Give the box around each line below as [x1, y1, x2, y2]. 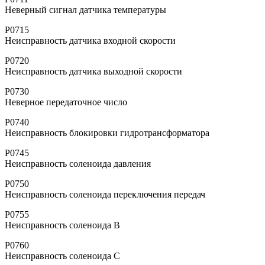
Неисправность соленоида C [5, 250, 120, 261]
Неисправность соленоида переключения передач [5, 189, 205, 199]
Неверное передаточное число [5, 96, 127, 107]
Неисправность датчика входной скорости [5, 35, 176, 46]
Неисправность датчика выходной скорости [5, 66, 182, 76]
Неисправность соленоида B [5, 219, 120, 230]
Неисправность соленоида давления [5, 158, 151, 169]
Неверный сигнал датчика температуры [5, 4, 166, 15]
